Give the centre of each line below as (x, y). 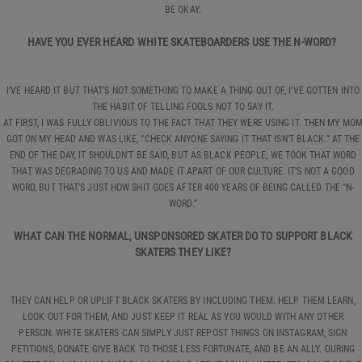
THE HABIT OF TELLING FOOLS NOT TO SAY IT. (183, 106)
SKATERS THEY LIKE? (183, 252)
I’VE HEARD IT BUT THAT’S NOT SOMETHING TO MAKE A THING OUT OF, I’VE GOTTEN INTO (183, 90)
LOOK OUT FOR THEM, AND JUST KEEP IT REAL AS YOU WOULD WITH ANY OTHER (183, 316)
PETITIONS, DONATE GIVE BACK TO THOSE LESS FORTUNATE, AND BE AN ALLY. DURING (183, 349)
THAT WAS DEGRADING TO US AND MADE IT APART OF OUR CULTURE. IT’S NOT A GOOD (183, 171)
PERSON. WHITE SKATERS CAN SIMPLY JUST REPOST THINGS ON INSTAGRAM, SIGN (183, 333)
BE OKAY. (183, 9)
